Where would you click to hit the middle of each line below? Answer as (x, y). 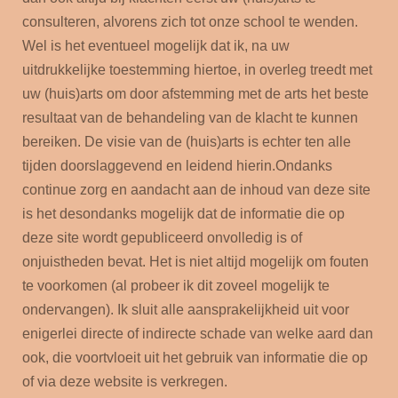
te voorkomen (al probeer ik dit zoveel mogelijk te (176, 286)
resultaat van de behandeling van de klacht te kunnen (190, 118)
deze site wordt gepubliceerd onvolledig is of (162, 238)
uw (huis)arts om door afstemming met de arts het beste (195, 94)
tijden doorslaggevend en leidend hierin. (149, 166)
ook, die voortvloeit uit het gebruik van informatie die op (195, 358)
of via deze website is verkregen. (127, 382)
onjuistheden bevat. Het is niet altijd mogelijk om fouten (195, 262)
